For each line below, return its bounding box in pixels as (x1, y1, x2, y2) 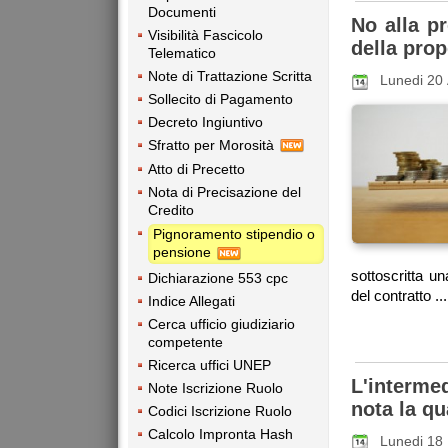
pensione (153, 244, 215, 261)
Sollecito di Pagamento (148, 90, 293, 107)
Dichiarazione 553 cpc (148, 269, 288, 286)
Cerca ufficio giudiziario (148, 315, 295, 332)
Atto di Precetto (148, 161, 245, 178)
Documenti (148, 3, 216, 20)
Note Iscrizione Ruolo (148, 379, 283, 396)
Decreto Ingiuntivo (148, 113, 263, 130)
